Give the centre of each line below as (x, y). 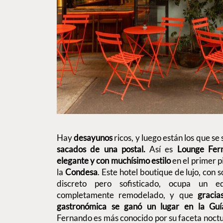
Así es (161, 149)
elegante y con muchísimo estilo (114, 160)
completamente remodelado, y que (127, 195)
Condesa (80, 172)
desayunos (93, 137)
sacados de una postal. (101, 149)
